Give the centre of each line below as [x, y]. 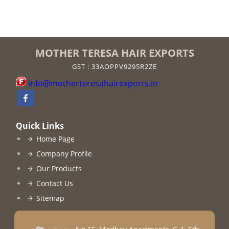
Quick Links [40, 126]
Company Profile [64, 154]
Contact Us [54, 183]
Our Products [59, 168]
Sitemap [50, 198]
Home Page [55, 139]
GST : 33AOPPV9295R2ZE [114, 66]
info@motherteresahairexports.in [93, 83]
